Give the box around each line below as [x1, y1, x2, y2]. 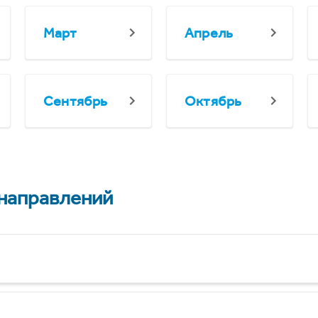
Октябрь [185, 92, 242, 109]
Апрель [185, 24, 234, 41]
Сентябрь [43, 92, 108, 109]
